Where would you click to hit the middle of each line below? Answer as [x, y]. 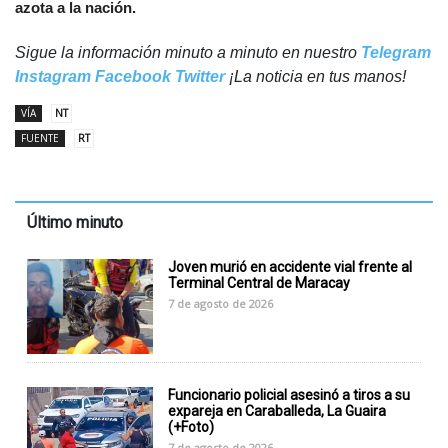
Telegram [396, 53]
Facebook [133, 77]
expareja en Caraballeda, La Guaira [277, 410]
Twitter [200, 77]
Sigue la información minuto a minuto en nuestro [188, 53]
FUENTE [40, 138]
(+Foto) [191, 426]
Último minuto [75, 223]
